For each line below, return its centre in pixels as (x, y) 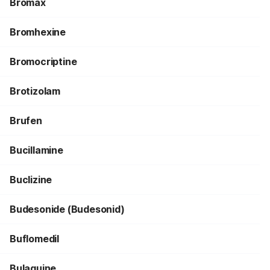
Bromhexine (38, 32)
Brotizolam (35, 91)
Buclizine (31, 180)
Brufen (26, 121)
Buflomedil (34, 239)
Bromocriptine (43, 61)
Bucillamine (36, 150)
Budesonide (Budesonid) (67, 209)
